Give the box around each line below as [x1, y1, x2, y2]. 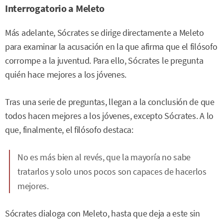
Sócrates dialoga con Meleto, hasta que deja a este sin [5, 208, 200, 219]
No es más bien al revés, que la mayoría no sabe [17, 151, 191, 163]
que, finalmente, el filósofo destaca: [5, 124, 133, 135]
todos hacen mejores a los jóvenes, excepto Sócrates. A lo [5, 110, 214, 121]
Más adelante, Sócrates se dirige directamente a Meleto [5, 27, 204, 39]
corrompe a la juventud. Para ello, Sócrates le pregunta [5, 55, 204, 67]
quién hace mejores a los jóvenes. [5, 69, 127, 81]
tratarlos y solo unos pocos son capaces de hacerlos [17, 165, 207, 177]
